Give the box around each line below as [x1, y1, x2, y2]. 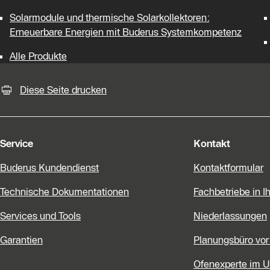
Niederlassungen [193, 209, 267, 222]
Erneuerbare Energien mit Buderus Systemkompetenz [10, 25, 242, 38]
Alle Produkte [10, 49, 67, 62]
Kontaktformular [193, 161, 263, 174]
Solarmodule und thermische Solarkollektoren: [10, 11, 209, 24]
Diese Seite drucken [19, 83, 107, 96]
